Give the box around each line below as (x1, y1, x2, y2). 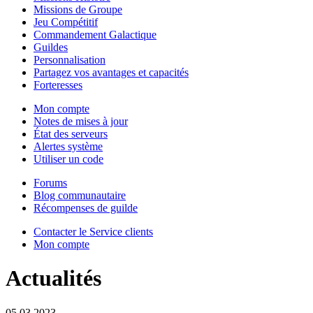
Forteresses (34, 79, 82, 91)
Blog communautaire (34, 189, 126, 201)
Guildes (34, 41, 68, 53)
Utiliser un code (34, 153, 103, 165)
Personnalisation (34, 54, 105, 66)
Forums (34, 177, 67, 189)
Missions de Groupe (34, 3, 122, 15)
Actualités (6, 265, 101, 291)
